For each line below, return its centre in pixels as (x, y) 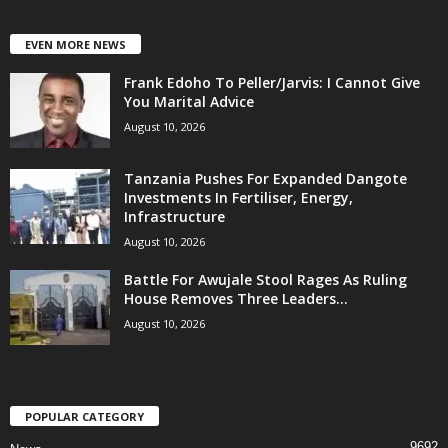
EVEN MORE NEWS (75, 44)
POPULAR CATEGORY (84, 416)
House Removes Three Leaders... (236, 298)
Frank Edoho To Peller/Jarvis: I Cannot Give (272, 82)
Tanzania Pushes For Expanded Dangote (265, 178)
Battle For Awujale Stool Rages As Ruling (265, 279)
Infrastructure (174, 216)
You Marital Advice (189, 101)
